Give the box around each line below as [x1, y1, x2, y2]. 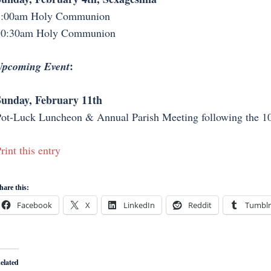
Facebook [16, 200, 52, 211]
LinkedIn [123, 200, 155, 211]
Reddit [188, 200, 212, 211]
